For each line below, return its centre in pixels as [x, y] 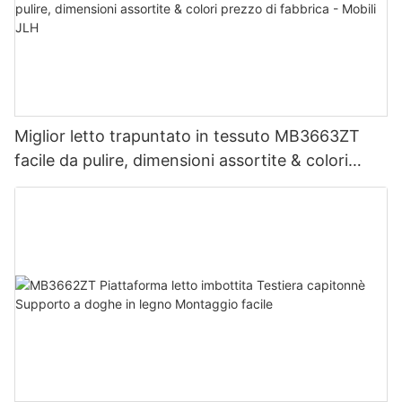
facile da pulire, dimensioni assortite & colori [181, 161]
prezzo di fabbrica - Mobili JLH [131, 185]
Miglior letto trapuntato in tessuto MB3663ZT [187, 136]
